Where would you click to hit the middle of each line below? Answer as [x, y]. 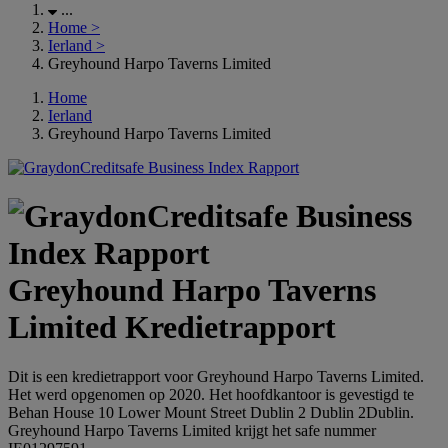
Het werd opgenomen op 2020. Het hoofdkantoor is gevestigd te [211, 394]
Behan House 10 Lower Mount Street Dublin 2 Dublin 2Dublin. [211, 412]
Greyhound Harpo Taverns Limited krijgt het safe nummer [192, 430]
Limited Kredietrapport [172, 327]
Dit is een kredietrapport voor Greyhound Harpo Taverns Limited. [216, 376]
